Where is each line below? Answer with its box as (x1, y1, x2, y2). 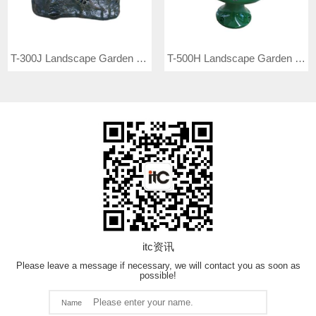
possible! (140, 269, 176, 281)
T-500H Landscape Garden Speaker (294, 52, 305, 65)
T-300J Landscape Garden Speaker (136, 52, 147, 65)
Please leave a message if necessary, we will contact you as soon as (16, 260, 300, 271)
